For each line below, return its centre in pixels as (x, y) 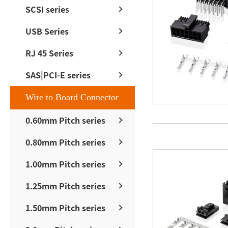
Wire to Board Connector (72, 97)
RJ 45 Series (49, 53)
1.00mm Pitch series (65, 164)
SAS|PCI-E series (58, 75)
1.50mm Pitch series (65, 207)
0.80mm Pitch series (65, 142)
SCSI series (47, 9)
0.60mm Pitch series (65, 120)
